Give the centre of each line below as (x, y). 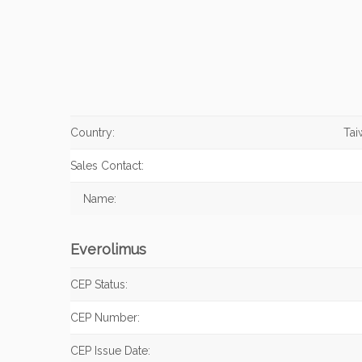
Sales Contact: (107, 166)
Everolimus (108, 249)
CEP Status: (99, 284)
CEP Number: (105, 318)
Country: (93, 133)
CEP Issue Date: (110, 351)
